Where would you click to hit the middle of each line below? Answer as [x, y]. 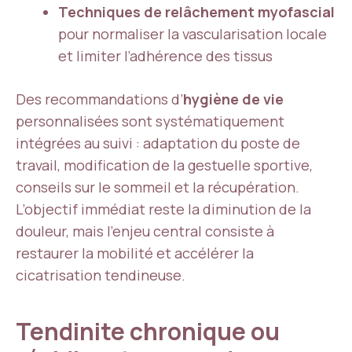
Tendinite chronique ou [148, 331]
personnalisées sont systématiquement [150, 121]
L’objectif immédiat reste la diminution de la [163, 209]
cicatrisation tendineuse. [101, 275]
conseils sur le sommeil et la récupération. [158, 187]
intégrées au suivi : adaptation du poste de [158, 143]
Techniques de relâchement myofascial [196, 12]
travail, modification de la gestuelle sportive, [164, 165]
